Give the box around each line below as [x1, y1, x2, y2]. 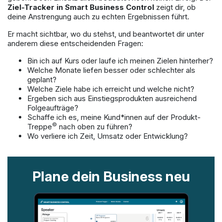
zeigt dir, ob [154, 2, 196, 12]
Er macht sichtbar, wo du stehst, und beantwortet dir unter [7, 29, 204, 39]
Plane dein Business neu [32, 168, 190, 185]
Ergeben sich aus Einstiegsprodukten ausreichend [27, 94, 197, 103]
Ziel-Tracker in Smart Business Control [7, 2, 154, 12]
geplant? [27, 75, 56, 84]
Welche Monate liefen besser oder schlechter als [27, 65, 195, 75]
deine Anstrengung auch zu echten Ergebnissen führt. [7, 12, 189, 21]
